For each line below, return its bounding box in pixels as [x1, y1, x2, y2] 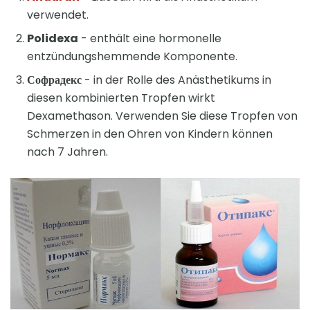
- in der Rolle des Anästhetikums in [82, 71, 271, 88]
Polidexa [27, 30, 78, 46]
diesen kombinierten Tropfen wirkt [27, 89, 215, 106]
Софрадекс [27, 71, 82, 88]
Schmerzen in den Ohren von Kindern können [27, 125, 273, 142]
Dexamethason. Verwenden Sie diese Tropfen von [27, 107, 298, 124]
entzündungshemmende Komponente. [27, 48, 237, 64]
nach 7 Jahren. [27, 143, 108, 160]
